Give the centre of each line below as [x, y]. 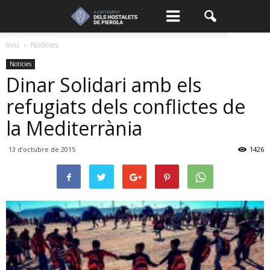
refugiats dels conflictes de [126, 106]
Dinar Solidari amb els [104, 85]
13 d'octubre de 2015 [42, 149]
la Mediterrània [74, 128]
